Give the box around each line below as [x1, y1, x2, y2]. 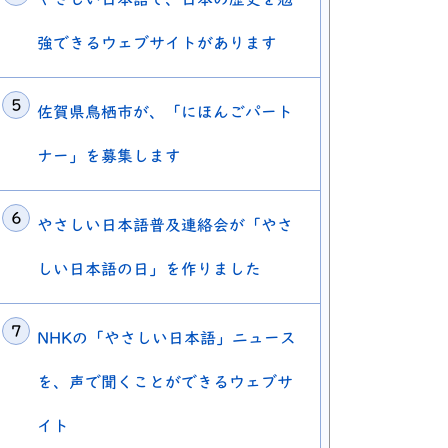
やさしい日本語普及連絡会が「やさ [37, 217, 293, 234]
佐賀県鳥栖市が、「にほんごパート [37, 104, 293, 121]
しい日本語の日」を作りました [37, 261, 261, 278]
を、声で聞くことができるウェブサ [37, 374, 293, 391]
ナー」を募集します [37, 148, 181, 165]
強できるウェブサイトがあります [37, 35, 277, 52]
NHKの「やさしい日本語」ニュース [37, 330, 296, 347]
